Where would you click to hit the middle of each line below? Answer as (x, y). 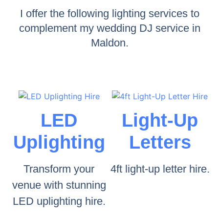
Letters (160, 142)
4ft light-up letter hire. (160, 169)
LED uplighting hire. (59, 201)
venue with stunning (59, 185)
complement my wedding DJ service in (109, 28)
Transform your (59, 169)
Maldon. (109, 43)
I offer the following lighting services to (109, 13)
